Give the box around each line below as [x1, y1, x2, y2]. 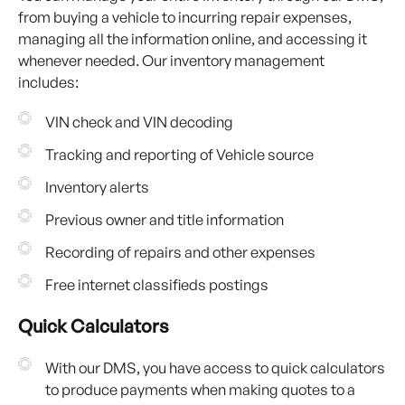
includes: [18, 72, 79, 92]
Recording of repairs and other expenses [45, 242, 316, 262]
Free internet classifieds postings [45, 275, 268, 295]
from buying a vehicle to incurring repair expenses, [18, 7, 352, 27]
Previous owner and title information [45, 210, 284, 230]
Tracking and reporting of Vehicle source [45, 145, 314, 165]
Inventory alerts [45, 177, 149, 197]
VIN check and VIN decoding [45, 112, 233, 132]
